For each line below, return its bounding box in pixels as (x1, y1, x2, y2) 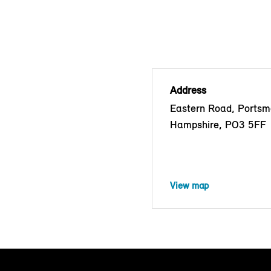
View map (170, 179, 209, 191)
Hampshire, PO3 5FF (170, 117, 266, 131)
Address (170, 83, 206, 97)
